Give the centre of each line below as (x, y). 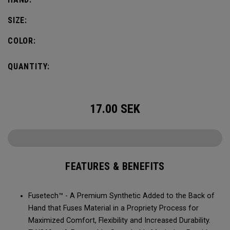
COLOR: (22, 41)
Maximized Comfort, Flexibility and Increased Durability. (119, 221)
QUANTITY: (29, 66)
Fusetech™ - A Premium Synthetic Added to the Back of (121, 196)
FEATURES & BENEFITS (115, 166)
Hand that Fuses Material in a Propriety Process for (113, 208)
